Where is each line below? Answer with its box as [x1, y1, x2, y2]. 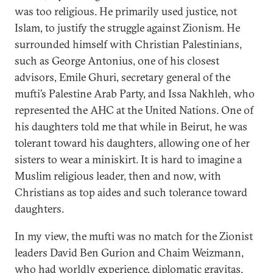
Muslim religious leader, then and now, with [15, 169, 221, 183]
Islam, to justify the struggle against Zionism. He [15, 21, 240, 35]
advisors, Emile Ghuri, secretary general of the [15, 70, 230, 84]
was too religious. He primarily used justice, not [15, 4, 237, 18]
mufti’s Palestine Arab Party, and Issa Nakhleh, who [15, 87, 255, 101]
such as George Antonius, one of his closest [15, 54, 219, 68]
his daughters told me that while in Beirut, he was [15, 119, 247, 133]
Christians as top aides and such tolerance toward [15, 185, 247, 199]
